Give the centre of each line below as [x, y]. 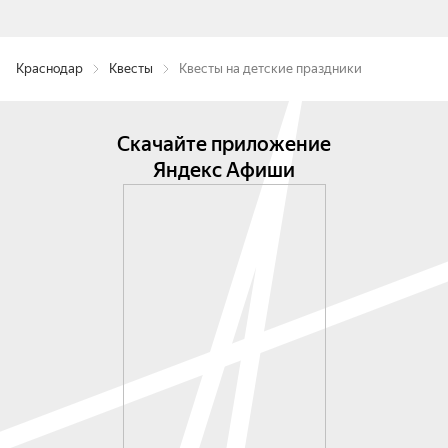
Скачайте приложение [224, 144]
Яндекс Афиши [224, 170]
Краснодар [49, 68]
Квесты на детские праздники [270, 68]
